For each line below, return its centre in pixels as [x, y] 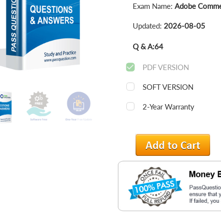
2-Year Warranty [168, 107]
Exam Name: [153, 6]
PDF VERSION [166, 67]
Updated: [148, 26]
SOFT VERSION [168, 87]
